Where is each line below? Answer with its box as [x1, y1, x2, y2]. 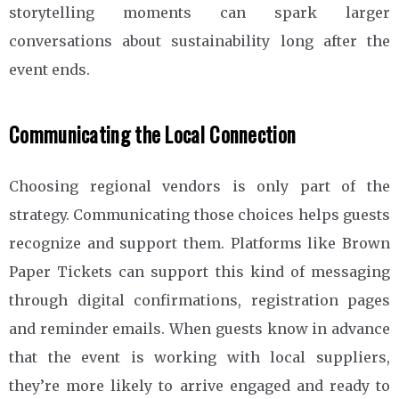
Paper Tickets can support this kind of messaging [9, 262, 390, 281]
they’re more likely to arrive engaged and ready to [9, 376, 390, 395]
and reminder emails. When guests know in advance [9, 319, 390, 338]
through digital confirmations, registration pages [9, 290, 390, 309]
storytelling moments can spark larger [9, 3, 390, 21]
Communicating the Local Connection [9, 118, 297, 150]
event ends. [9, 60, 90, 78]
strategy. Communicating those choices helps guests [9, 205, 390, 224]
